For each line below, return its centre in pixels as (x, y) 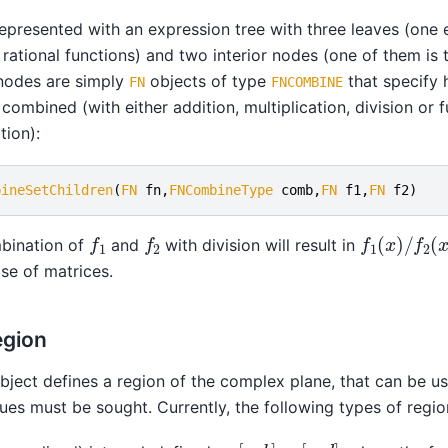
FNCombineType (221, 189)
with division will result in (260, 244)
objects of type (208, 81)
